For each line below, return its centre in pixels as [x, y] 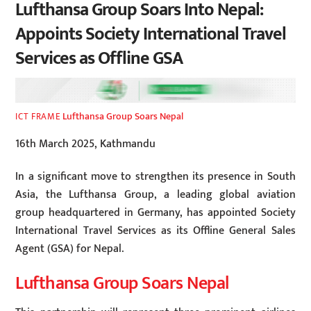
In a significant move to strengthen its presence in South [155, 176]
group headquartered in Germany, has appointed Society [155, 212]
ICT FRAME [38, 117]
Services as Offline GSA [99, 58]
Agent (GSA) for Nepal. [70, 249]
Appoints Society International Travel [151, 34]
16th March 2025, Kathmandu [86, 144]
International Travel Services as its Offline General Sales [155, 230]
